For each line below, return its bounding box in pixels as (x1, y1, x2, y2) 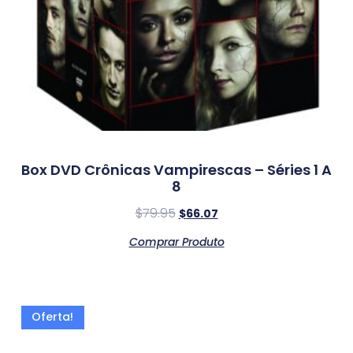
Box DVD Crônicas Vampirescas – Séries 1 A (21, 160, 332, 180)
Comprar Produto (128, 234, 225, 251)
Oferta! (32, 309, 74, 325)
